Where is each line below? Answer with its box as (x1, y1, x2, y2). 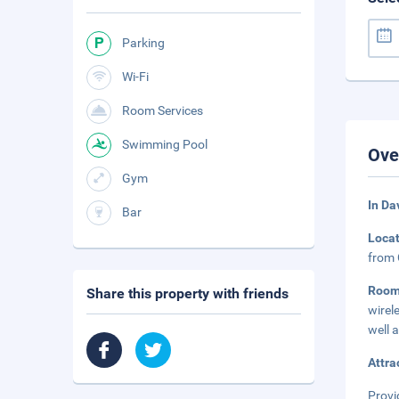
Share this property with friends (86, 285, 289, 302)
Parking (122, 36, 165, 50)
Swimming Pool (122, 137, 208, 151)
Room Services (122, 103, 203, 118)
